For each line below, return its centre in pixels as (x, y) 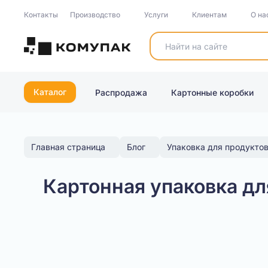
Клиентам (209, 15)
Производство (95, 15)
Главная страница (68, 147)
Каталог (50, 92)
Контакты (41, 15)
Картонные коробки (212, 92)
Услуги (156, 15)
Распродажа (121, 92)
